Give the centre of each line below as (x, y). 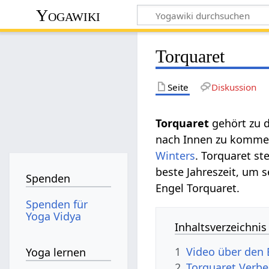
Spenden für (57, 204)
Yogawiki (68, 15)
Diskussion (234, 87)
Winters (176, 155)
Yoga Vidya (54, 216)
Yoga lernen (56, 252)
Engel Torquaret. (198, 188)
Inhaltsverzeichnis (221, 227)
